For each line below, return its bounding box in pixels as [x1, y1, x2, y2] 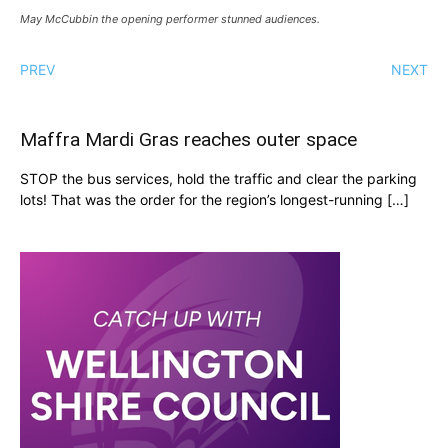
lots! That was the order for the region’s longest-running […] [20, 190, 409, 208]
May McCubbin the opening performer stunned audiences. [20, 11, 320, 26]
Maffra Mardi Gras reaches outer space [20, 127, 357, 151]
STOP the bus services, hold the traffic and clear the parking [20, 169, 417, 187]
